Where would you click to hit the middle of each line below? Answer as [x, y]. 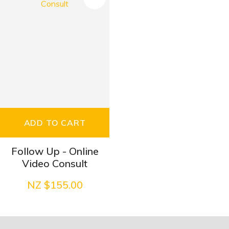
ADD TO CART [55, 123]
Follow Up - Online [55, 151]
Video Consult [55, 164]
